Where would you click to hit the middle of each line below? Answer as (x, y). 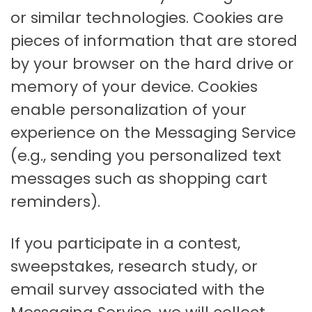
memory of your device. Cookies (134, 87)
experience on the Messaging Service (153, 133)
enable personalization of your (128, 110)
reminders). (55, 202)
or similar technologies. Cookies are (147, 18)
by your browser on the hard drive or (152, 64)
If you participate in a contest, (125, 244)
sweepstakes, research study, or (134, 267)
